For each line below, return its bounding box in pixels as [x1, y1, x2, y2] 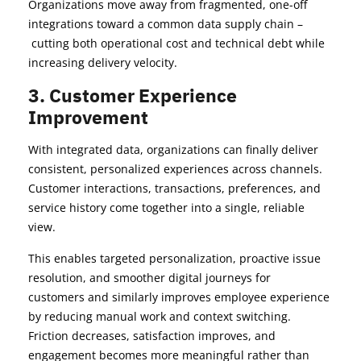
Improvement [28, 105, 148, 130]
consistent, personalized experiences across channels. [28, 161, 322, 177]
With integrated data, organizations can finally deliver [28, 142, 318, 158]
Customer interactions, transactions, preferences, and [28, 180, 321, 197]
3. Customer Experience [28, 83, 237, 108]
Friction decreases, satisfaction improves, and [28, 328, 276, 344]
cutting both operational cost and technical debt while [28, 35, 325, 52]
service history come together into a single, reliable [28, 200, 305, 216]
